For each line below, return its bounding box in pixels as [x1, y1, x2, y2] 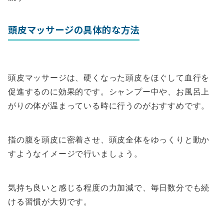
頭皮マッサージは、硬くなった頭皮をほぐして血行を [8, 72, 210, 83]
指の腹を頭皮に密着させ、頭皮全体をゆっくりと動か [8, 134, 210, 145]
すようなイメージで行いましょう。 [8, 148, 142, 159]
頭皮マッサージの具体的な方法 [8, 23, 140, 36]
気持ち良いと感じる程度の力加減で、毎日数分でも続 [8, 182, 210, 193]
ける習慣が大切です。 [8, 196, 92, 207]
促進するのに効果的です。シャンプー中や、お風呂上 [8, 86, 210, 97]
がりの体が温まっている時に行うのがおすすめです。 [8, 100, 210, 111]
